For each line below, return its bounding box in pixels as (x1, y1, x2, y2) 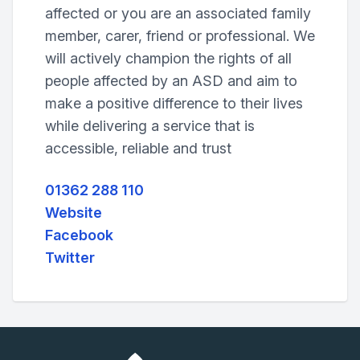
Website (45, 204, 102, 221)
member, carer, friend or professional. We (45, 27, 315, 44)
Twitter (45, 249, 95, 266)
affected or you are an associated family (45, 5, 311, 22)
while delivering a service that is (45, 117, 255, 134)
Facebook (45, 227, 113, 243)
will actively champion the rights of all (45, 50, 292, 67)
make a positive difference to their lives (45, 95, 303, 112)
